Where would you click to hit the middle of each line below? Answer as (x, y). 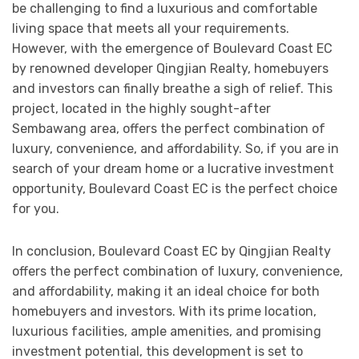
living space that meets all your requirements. (151, 29)
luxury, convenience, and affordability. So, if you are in (175, 149)
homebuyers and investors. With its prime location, (164, 312)
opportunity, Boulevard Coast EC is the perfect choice (175, 189)
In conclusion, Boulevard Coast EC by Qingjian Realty (171, 252)
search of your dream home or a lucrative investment (173, 169)
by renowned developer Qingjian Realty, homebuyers (170, 69)
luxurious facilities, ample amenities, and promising (167, 332)
